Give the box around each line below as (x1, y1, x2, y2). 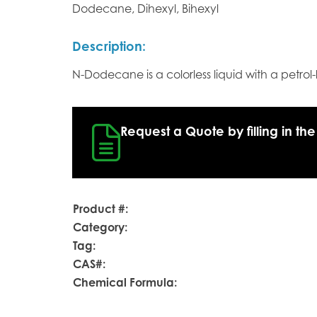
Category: (73, 223, 127, 235)
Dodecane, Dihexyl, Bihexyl (72, 4, 219, 16)
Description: (72, 42, 146, 54)
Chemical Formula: (73, 278, 177, 290)
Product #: (73, 204, 128, 217)
